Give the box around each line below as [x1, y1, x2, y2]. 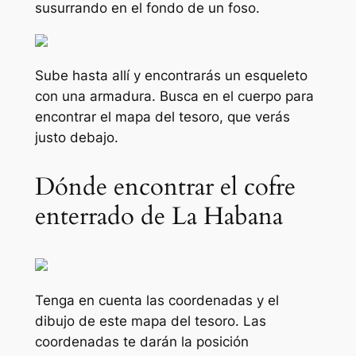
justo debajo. [34, 130, 118, 146]
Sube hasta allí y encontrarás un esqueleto [34, 68, 308, 84]
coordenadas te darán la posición [34, 334, 249, 350]
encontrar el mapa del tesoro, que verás [34, 109, 290, 126]
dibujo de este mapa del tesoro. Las [34, 313, 266, 330]
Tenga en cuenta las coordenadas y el [34, 292, 279, 309]
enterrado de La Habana [34, 199, 283, 234]
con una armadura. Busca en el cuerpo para [34, 88, 314, 105]
